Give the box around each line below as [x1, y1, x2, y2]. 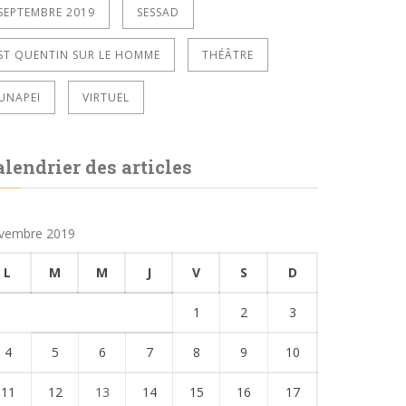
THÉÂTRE [202, 46, 254, 63]
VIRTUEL [82, 89, 130, 105]
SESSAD [137, 4, 179, 20]
